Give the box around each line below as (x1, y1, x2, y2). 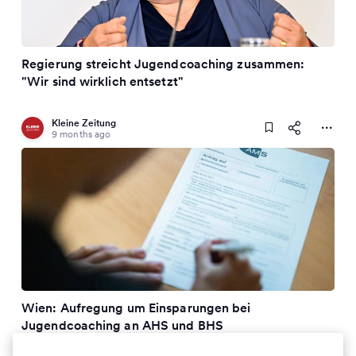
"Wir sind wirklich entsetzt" (21, 73, 184, 89)
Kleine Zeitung (52, 117, 116, 129)
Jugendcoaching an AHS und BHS (21, 317, 223, 333)
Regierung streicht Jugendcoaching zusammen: (21, 56, 305, 72)
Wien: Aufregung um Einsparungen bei (21, 300, 251, 315)
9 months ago (52, 128, 111, 140)
